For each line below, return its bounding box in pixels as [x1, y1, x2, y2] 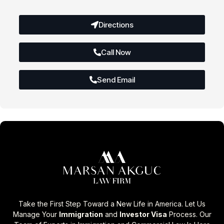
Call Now [100, 47, 131, 57]
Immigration [58, 210, 103, 219]
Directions [98, 19, 133, 29]
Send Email [96, 74, 135, 84]
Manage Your [12, 210, 59, 219]
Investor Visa [119, 210, 167, 219]
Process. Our [166, 210, 211, 219]
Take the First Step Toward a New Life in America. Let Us [18, 199, 205, 208]
